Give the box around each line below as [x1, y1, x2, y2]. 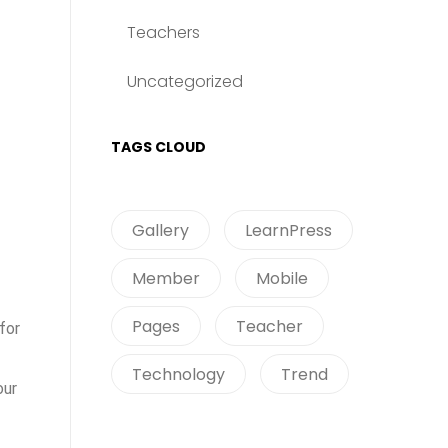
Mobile [256, 267, 308, 290]
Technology [132, 363, 225, 386]
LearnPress [245, 219, 332, 242]
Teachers [127, 21, 200, 44]
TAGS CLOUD [111, 137, 206, 157]
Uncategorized [127, 70, 243, 93]
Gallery [132, 219, 189, 242]
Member [132, 267, 200, 290]
